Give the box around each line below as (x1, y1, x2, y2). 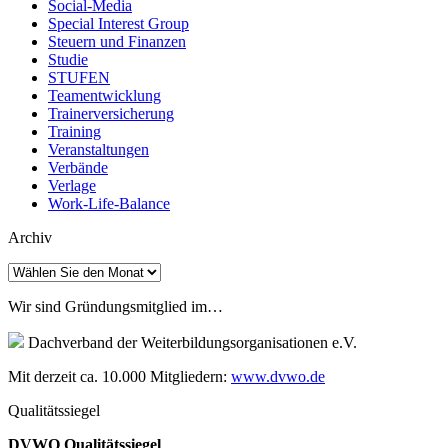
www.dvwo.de (231, 367, 325, 385)
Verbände (48, 158, 108, 176)
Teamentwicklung (48, 86, 161, 104)
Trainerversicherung (48, 104, 174, 122)
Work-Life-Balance (48, 194, 170, 212)
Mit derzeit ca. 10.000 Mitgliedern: (8, 367, 231, 385)
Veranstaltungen (48, 140, 149, 158)
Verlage (48, 176, 96, 194)
